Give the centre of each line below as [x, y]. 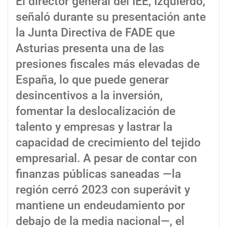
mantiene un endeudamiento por [100, 206]
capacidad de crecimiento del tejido [108, 143]
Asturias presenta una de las [90, 49]
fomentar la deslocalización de [96, 111]
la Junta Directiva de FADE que [95, 33]
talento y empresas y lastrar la [94, 127]
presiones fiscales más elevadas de [108, 64]
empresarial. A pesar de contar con [106, 159]
